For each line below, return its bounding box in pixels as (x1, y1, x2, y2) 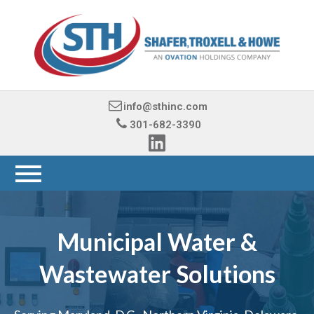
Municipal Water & (57, 227, 257, 257)
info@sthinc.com (123, 100, 207, 114)
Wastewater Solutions (39, 259, 275, 289)
